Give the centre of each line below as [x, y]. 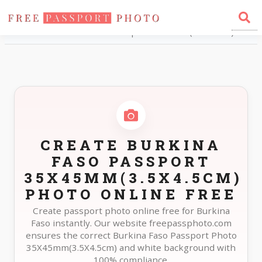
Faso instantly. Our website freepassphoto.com [131, 223]
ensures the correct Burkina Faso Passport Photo [131, 235]
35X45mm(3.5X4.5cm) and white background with [131, 247]
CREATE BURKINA [131, 145]
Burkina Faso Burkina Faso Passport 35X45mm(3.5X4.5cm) [122, 32]
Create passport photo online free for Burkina [131, 211]
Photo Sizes [64, 17]
